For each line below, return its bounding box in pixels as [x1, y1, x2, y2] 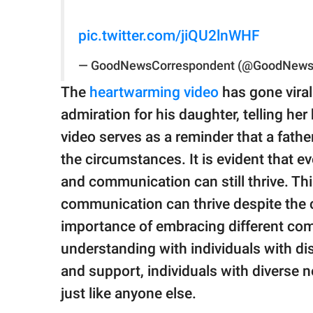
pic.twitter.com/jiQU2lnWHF [78, 27, 260, 45]
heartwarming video [89, 84, 219, 101]
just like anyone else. [61, 285, 196, 303]
